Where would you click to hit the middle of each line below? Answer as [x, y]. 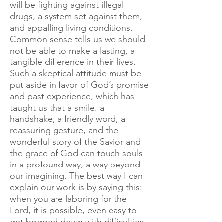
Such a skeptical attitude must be [76, 73]
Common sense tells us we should [78, 39]
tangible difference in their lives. [73, 62]
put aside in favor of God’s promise [79, 85]
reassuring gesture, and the [64, 130]
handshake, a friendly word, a [68, 119]
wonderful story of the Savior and [75, 142]
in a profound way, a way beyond [75, 165]
